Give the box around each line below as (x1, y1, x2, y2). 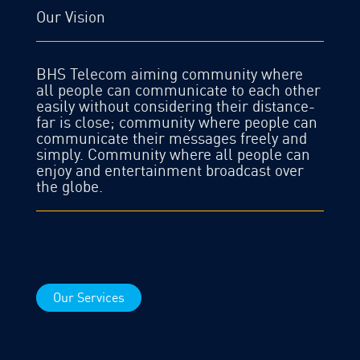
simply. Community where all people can (36, 145, 310, 165)
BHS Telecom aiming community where (36, 64, 303, 84)
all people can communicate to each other (36, 80, 321, 100)
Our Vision (36, 7, 105, 27)
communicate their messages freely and (36, 129, 307, 149)
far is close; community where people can (36, 112, 317, 133)
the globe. (36, 177, 107, 197)
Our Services (53, 289, 125, 306)
